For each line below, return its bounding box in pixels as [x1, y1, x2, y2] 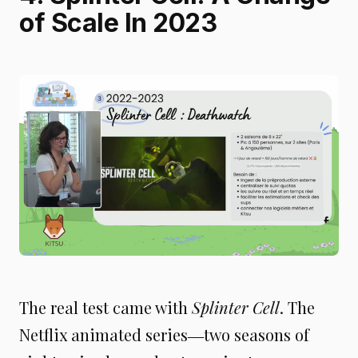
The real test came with [19, 296, 192, 318]
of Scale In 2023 [19, 7, 217, 39]
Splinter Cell [192, 296, 280, 318]
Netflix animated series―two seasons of [19, 323, 309, 345]
